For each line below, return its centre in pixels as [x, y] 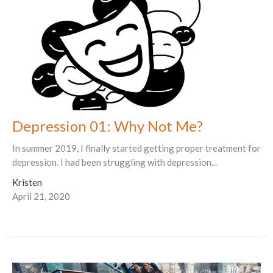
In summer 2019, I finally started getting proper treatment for [136, 148]
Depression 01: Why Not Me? [108, 126]
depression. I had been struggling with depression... [115, 162]
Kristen [27, 182]
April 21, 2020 [41, 196]
